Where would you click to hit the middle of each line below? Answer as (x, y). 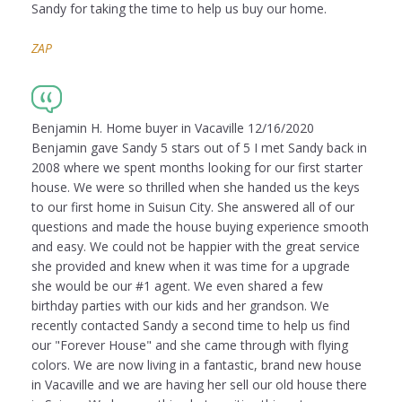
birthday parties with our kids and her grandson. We (180, 306)
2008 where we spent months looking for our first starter (197, 168)
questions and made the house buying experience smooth (200, 227)
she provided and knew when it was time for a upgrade (191, 267)
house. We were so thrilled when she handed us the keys (196, 188)
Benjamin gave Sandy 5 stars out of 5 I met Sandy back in (199, 148)
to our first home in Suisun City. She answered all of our (193, 207)
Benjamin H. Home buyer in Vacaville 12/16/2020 (173, 128)
